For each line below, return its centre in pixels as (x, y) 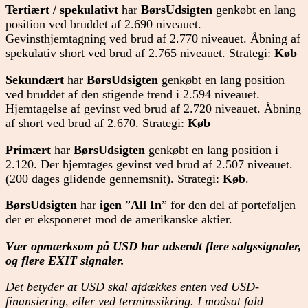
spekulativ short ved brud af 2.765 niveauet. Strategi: (140, 53)
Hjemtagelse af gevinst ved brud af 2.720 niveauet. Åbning (153, 108)
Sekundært (35, 79)
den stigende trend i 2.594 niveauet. (170, 94)
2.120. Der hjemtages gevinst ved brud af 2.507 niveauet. (149, 164)
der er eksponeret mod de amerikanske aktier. (119, 220)
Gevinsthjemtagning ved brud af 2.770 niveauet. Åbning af (153, 39)
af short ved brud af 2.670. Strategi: (97, 123)
